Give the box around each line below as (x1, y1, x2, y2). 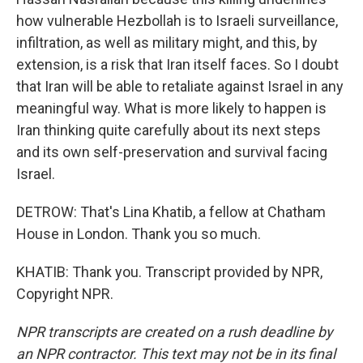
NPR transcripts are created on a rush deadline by (16, 323, 333, 340)
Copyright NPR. (16, 285, 113, 302)
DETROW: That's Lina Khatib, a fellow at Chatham (16, 203, 326, 220)
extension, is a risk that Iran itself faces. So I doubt (16, 56, 339, 73)
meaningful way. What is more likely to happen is (16, 100, 327, 117)
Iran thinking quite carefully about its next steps (16, 122, 321, 139)
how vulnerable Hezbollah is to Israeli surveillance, (16, 12, 338, 29)
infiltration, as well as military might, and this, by (16, 34, 318, 51)
